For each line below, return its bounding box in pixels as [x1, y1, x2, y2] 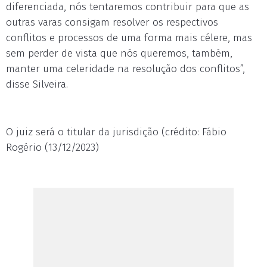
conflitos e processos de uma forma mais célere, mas [6, 32, 252, 44]
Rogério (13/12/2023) [6, 141, 99, 154]
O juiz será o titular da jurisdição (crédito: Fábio [6, 126, 226, 138]
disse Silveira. [6, 78, 68, 91]
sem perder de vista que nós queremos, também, [6, 47, 232, 60]
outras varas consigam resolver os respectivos [6, 16, 218, 29]
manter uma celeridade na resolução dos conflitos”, [6, 63, 245, 75]
